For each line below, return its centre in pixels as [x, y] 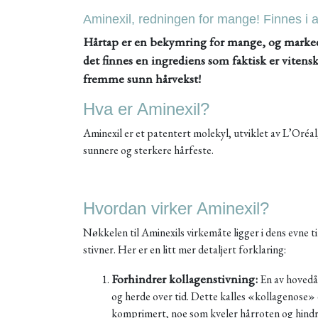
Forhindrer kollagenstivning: [185, 279]
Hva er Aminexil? [146, 109]
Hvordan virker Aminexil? [176, 208]
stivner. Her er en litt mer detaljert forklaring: [185, 250]
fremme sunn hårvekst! [142, 78]
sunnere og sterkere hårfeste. [148, 150]
